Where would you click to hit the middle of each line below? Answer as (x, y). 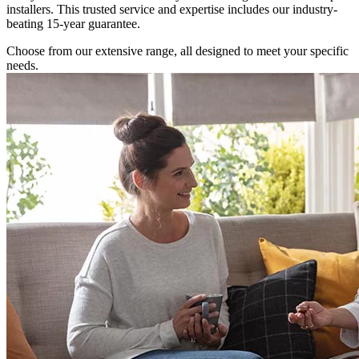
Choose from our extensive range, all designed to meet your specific (177, 50)
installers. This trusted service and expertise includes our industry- (172, 9)
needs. (22, 65)
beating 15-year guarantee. (75, 23)
